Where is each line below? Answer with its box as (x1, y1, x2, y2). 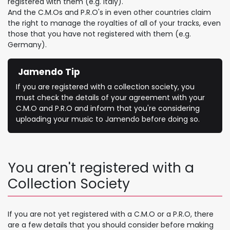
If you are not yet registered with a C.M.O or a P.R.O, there (8, 208, 214, 219)
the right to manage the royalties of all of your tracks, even (8, 17, 221, 28)
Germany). (8, 39, 49, 50)
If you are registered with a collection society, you (16, 81, 195, 92)
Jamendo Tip (16, 65, 80, 78)
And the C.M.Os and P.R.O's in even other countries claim (8, 7, 211, 17)
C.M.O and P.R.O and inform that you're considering (16, 103, 200, 113)
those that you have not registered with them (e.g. (8, 28, 191, 39)
